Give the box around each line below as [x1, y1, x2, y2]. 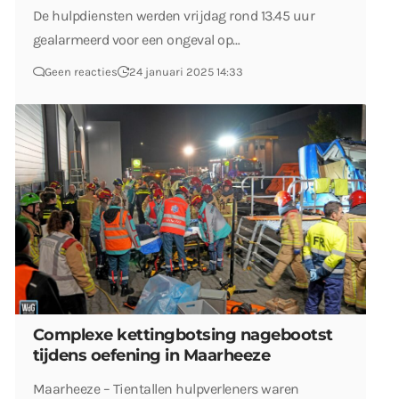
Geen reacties [45, 65, 118, 79]
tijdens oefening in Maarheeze [33, 345, 271, 365]
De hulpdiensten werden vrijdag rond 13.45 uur [33, 7, 315, 25]
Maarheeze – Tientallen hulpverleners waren [33, 379, 299, 397]
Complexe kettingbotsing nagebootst [33, 324, 333, 345]
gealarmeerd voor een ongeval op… [33, 31, 240, 49]
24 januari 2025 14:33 [129, 65, 243, 79]
